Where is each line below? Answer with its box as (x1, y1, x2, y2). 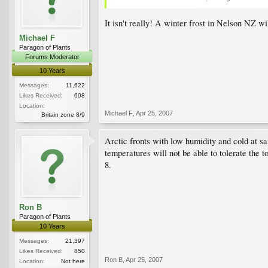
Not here (61, 257, 85, 264)
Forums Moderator (25, 53, 80, 60)
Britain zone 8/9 (41, 111, 85, 118)
